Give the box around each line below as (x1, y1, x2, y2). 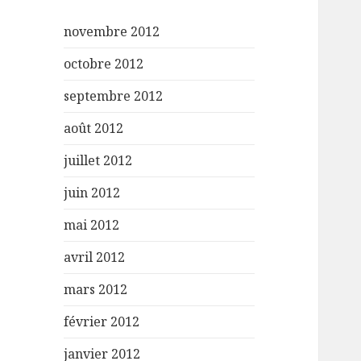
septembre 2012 (64, 87, 164, 106)
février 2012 (64, 313, 140, 331)
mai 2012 (64, 216, 120, 234)
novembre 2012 (64, 23, 160, 41)
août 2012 (64, 119, 124, 138)
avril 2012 (64, 248, 126, 267)
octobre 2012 (64, 55, 144, 73)
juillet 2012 (64, 151, 133, 170)
